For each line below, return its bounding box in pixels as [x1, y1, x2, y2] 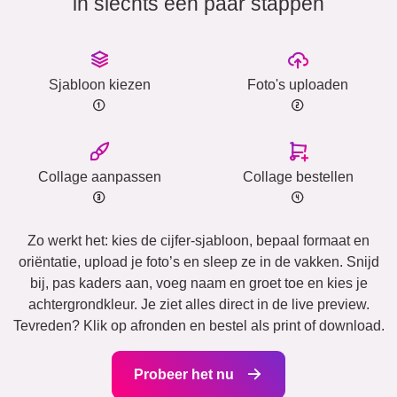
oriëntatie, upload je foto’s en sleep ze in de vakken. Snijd [18, 254, 379, 270]
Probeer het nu [134, 367, 237, 383]
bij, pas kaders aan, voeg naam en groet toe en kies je [29, 276, 368, 292]
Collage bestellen [242, 169, 354, 185]
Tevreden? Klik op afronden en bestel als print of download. [12, 318, 385, 334]
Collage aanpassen [37, 169, 161, 185]
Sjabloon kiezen [48, 77, 151, 93]
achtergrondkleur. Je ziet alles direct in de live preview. [27, 297, 370, 313]
